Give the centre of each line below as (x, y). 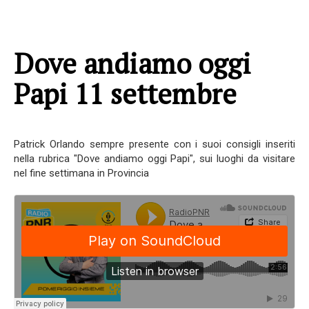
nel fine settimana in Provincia (81, 173)
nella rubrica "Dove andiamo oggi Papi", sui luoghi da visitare (154, 159)
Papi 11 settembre (125, 93)
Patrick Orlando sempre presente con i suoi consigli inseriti (154, 144)
